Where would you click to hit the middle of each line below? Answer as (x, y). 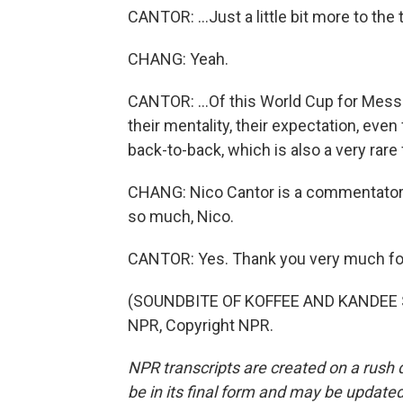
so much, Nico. (181, 217)
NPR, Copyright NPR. (201, 326)
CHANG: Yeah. (178, 59)
